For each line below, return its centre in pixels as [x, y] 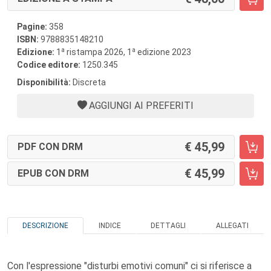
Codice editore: [50, 65]
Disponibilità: [44, 82]
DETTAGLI [168, 226]
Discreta [88, 82]
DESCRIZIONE [45, 226]
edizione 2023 [163, 52]
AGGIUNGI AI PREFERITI [141, 106]
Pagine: [32, 27]
